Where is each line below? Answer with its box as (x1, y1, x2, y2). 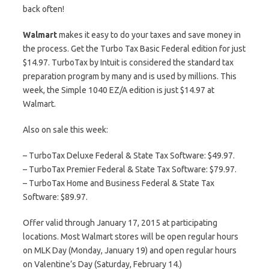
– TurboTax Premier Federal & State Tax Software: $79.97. (23, 165, 237, 174)
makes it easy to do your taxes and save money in (57, 30, 241, 40)
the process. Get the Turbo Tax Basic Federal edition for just (23, 44, 246, 53)
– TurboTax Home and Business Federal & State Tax (23, 178, 214, 188)
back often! (23, 4, 64, 14)
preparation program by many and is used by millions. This (23, 71, 237, 81)
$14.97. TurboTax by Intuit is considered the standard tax (23, 58, 234, 67)
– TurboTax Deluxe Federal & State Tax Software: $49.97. (23, 151, 235, 160)
